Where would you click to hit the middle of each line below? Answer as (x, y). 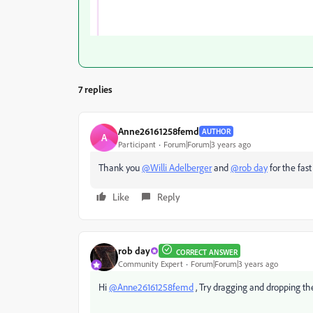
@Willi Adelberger (177, 167)
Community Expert (151, 264)
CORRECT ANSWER (207, 252)
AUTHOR (216, 131)
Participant (137, 145)
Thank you (120, 167)
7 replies (95, 89)
